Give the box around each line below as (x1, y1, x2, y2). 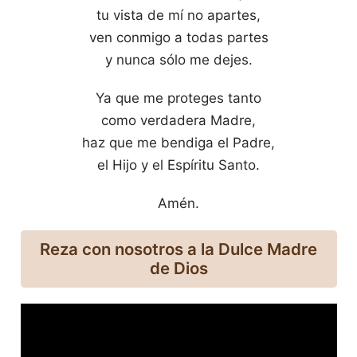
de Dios (149, 257, 208, 278)
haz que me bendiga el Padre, (82, 134, 275, 151)
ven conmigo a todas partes (88, 29, 269, 45)
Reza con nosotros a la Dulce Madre (40, 238, 317, 259)
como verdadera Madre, (101, 112, 256, 128)
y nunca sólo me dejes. (104, 51, 253, 68)
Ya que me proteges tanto (96, 89, 261, 106)
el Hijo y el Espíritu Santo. (97, 156, 260, 173)
